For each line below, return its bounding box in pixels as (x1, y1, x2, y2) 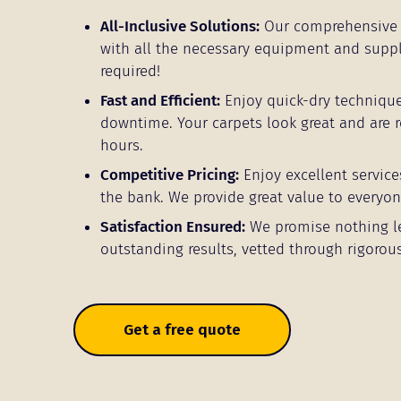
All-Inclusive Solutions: (100, 16, 260, 36)
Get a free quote (124, 320, 241, 339)
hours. (100, 135, 143, 155)
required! (100, 61, 160, 81)
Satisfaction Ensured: (100, 217, 245, 236)
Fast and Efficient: (100, 90, 220, 110)
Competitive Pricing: (100, 165, 239, 184)
